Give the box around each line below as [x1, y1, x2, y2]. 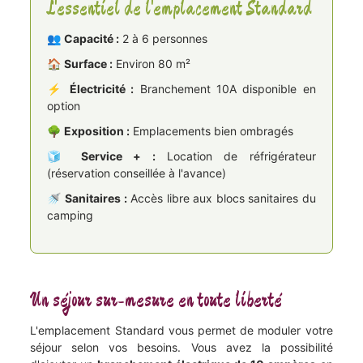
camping [47, 207, 94, 222]
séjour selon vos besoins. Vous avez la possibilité [30, 340, 333, 354]
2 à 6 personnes [119, 31, 208, 45]
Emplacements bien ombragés [130, 123, 294, 138]
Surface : [64, 56, 113, 70]
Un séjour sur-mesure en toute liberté [41, 285, 282, 315]
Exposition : [64, 123, 130, 138]
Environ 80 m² [113, 56, 191, 70]
